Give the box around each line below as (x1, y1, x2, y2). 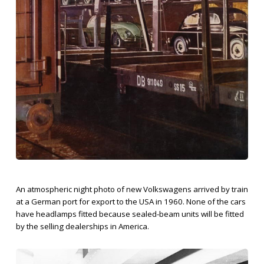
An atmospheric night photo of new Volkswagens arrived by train (15, 184, 248, 195)
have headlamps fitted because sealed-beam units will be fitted (15, 209, 244, 220)
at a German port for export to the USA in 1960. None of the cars (15, 196, 246, 207)
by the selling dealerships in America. (15, 221, 149, 232)
